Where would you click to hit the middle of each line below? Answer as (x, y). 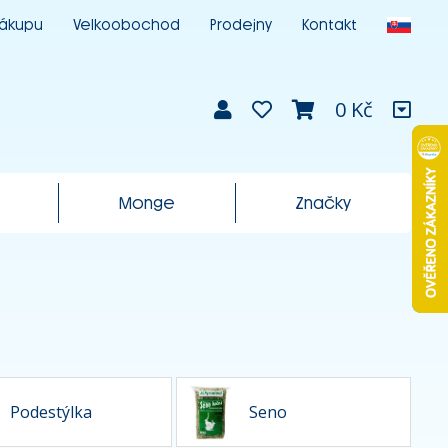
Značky (323, 203)
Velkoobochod (126, 25)
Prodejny (241, 25)
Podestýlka (51, 411)
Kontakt (329, 25)
